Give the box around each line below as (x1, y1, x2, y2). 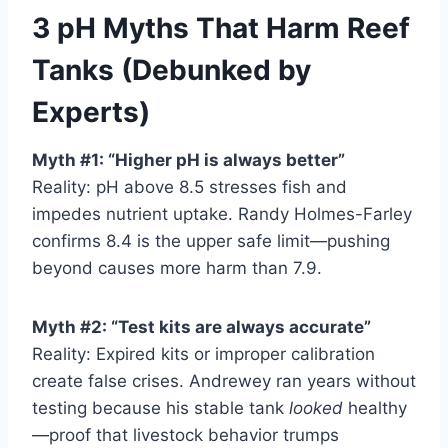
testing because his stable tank (32, 397, 289, 418)
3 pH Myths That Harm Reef (32, 10, 410, 45)
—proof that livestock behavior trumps (32, 424, 339, 445)
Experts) (32, 94, 150, 129)
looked (289, 397, 343, 418)
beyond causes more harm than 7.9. (32, 257, 322, 278)
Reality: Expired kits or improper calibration (32, 343, 375, 364)
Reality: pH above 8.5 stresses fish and (32, 176, 347, 197)
